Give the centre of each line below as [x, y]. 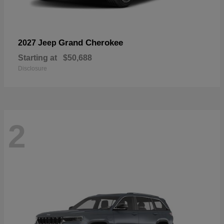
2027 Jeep [38, 43]
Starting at [37, 58]
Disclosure [32, 69]
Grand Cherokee [91, 43]
